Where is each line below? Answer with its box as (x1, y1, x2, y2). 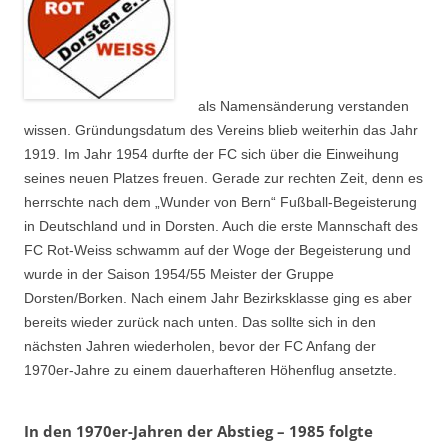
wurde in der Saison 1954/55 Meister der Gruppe (24, 265, 334, 282)
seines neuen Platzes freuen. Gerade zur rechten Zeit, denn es (24, 169, 423, 186)
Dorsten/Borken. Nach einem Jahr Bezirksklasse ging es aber (24, 289, 412, 306)
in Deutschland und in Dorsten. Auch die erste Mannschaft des (24, 217, 418, 234)
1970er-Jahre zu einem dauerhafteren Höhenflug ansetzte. (24, 361, 397, 378)
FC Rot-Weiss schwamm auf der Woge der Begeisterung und (24, 241, 411, 258)
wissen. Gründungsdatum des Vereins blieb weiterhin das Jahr (24, 121, 418, 138)
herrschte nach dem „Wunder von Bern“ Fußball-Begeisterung (24, 193, 417, 210)
